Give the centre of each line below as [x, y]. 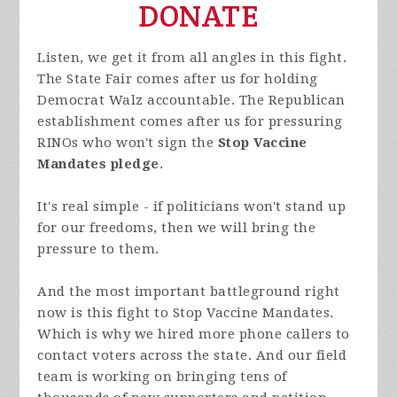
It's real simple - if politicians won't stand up [192, 206]
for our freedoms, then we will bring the [177, 227]
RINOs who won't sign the [128, 142]
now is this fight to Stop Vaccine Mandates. [186, 312]
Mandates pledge [98, 163]
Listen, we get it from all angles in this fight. [192, 57]
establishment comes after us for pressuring [190, 121]
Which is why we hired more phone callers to [194, 334]
